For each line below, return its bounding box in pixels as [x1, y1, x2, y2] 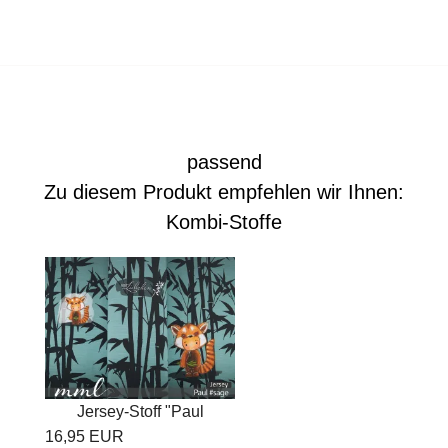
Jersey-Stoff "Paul [76, 403, 204, 421]
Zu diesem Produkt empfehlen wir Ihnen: [44, 180, 404, 203]
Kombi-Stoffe [166, 210, 282, 233]
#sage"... [109, 428, 171, 446]
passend [186, 150, 262, 173]
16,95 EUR [45, 428, 124, 446]
